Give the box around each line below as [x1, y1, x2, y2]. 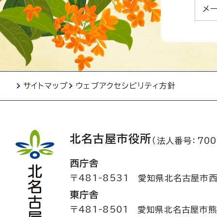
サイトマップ [23, 81, 68, 90]
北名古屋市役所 [70, 133, 152, 144]
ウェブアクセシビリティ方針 [76, 81, 176, 90]
